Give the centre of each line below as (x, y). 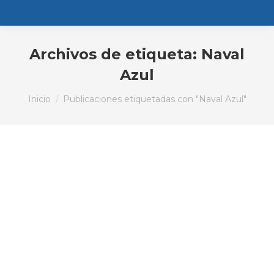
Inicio (39, 99)
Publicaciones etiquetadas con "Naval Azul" (154, 99)
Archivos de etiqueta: (115, 54)
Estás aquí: (52, 92)
